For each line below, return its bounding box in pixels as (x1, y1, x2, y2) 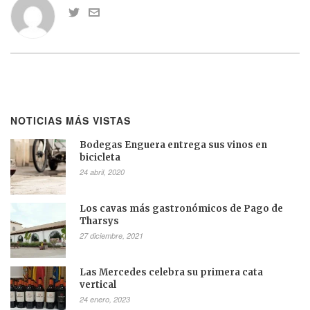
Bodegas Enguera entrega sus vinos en (80, 139, 267, 152)
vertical (80, 279, 116, 291)
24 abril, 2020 (80, 167, 125, 178)
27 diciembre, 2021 (80, 230, 143, 241)
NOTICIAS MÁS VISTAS (10, 113, 131, 128)
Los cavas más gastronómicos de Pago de (80, 203, 283, 215)
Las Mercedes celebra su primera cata (80, 266, 263, 279)
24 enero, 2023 (80, 294, 130, 305)
